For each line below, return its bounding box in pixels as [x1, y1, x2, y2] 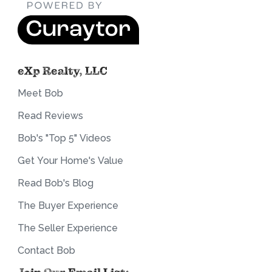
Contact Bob [18, 245, 75, 257]
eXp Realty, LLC [18, 64, 107, 78]
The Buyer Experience [18, 200, 118, 212]
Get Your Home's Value [18, 155, 123, 167]
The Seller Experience [18, 222, 118, 234]
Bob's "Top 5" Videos [18, 132, 111, 144]
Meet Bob [18, 87, 63, 100]
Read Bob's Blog [18, 177, 93, 189]
